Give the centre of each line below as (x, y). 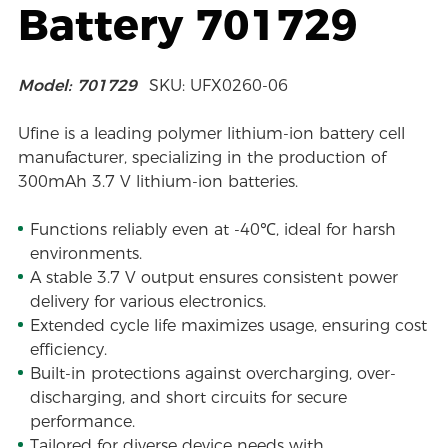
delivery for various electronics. (147, 301)
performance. (82, 421)
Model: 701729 (77, 86)
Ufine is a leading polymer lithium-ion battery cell (211, 133)
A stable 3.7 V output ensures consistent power (213, 277)
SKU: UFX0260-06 (218, 86)
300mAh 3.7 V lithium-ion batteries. (157, 181)
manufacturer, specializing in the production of (201, 157)
